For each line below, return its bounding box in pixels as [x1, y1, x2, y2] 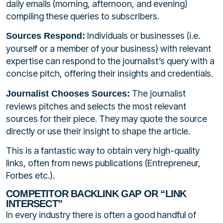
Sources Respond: [6, 31, 85, 41]
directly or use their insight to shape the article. [6, 125, 190, 136]
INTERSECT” [6, 198, 62, 210]
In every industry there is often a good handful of [6, 210, 196, 221]
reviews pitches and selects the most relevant [6, 101, 186, 111]
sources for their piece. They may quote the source [6, 113, 207, 124]
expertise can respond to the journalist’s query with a [6, 56, 215, 67]
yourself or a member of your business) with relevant [6, 43, 211, 54]
